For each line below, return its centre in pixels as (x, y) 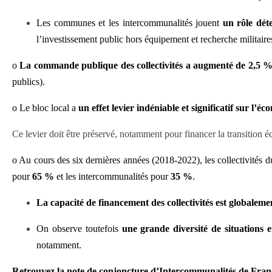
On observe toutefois (79, 229)
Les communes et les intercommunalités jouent (130, 23)
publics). (29, 82)
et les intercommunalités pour (112, 176)
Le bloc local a (48, 108)
